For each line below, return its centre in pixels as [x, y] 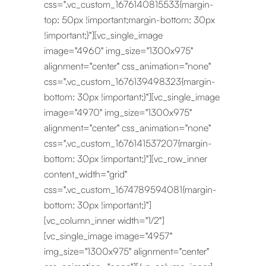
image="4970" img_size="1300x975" [118, 112]
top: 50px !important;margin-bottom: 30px [129, 20]
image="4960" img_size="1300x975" [118, 50]
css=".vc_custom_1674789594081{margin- [130, 189]
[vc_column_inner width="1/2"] [104, 220]
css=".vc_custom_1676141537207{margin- [128, 143]
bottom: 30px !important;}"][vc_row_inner [126, 159]
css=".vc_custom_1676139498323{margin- [130, 81]
